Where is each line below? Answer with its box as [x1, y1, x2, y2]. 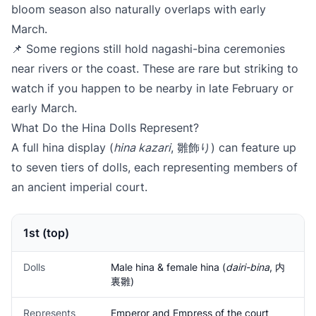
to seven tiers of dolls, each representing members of [11, 160, 298, 174]
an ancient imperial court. [11, 180, 147, 194]
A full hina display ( [11, 140, 114, 154]
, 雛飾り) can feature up [171, 140, 296, 154]
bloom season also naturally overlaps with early [11, 2, 266, 16]
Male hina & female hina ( [111, 261, 226, 273]
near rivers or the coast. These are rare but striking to [11, 61, 298, 75]
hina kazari [114, 140, 171, 154]
